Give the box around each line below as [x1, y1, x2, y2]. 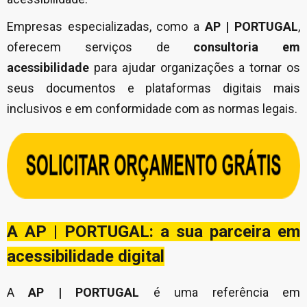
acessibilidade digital [7, 247, 164, 267]
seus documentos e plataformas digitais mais [7, 81, 300, 96]
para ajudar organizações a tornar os [89, 60, 300, 75]
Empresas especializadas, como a [7, 19, 205, 34]
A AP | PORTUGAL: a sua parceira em [7, 222, 300, 242]
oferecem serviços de [7, 40, 194, 55]
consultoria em [193, 40, 300, 55]
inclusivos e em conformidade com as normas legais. [7, 101, 297, 116]
